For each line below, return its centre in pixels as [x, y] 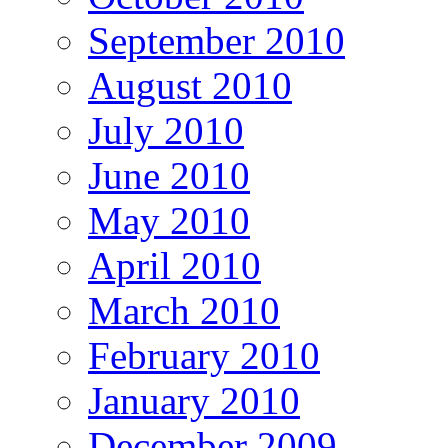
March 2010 [184, 311]
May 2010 [169, 221]
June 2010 [169, 176]
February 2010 [204, 356]
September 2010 [216, 41]
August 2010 [190, 86]
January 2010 [194, 401]
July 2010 [166, 131]
